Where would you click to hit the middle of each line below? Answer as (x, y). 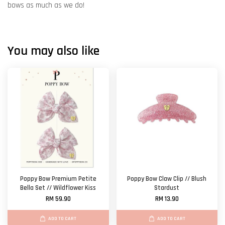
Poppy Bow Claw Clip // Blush (167, 179)
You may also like (53, 51)
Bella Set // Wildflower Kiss (58, 188)
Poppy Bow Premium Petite (58, 179)
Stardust (167, 188)
